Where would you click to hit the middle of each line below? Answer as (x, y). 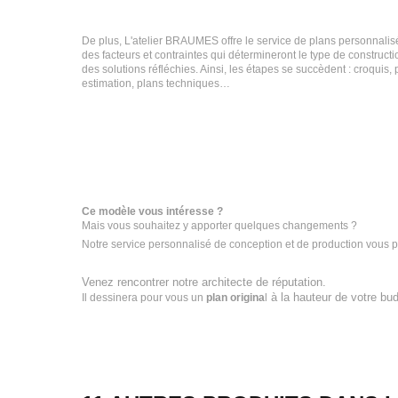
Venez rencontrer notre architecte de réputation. (204, 282)
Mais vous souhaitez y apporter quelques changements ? (219, 226)
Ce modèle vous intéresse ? (152, 211)
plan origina (235, 298)
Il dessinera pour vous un (144, 298)
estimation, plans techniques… (156, 84)
